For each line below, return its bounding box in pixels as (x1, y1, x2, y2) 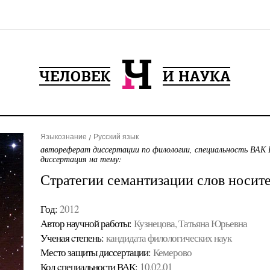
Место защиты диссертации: (40, 245, 151, 259)
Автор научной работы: (40, 216, 131, 230)
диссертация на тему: (40, 153, 122, 165)
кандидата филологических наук (105, 231, 231, 245)
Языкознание (40, 133, 87, 141)
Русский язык (93, 133, 139, 141)
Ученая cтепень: (40, 231, 104, 245)
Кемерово (152, 245, 192, 259)
